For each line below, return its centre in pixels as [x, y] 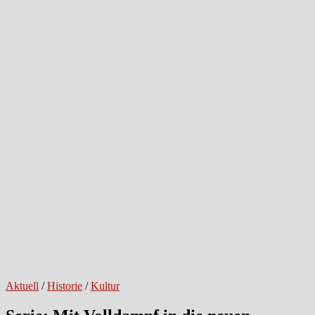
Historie [65, 286]
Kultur [105, 286]
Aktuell [22, 286]
